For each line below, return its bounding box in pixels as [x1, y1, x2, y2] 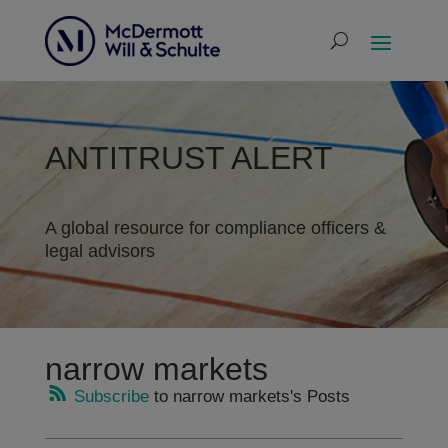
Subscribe [68, 387, 149, 406]
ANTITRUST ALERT [44, 140, 333, 176]
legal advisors [44, 241, 155, 261]
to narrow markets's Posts [148, 387, 350, 406]
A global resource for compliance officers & [44, 218, 386, 238]
